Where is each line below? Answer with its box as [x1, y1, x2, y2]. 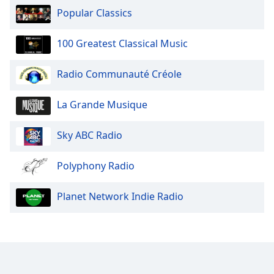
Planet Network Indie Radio [57, 190, 183, 204]
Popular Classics [57, 6, 132, 20]
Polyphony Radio [57, 159, 135, 173]
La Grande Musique [57, 98, 147, 112]
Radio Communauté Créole [57, 67, 182, 81]
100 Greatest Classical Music [57, 37, 188, 51]
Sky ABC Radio [57, 128, 122, 143]
